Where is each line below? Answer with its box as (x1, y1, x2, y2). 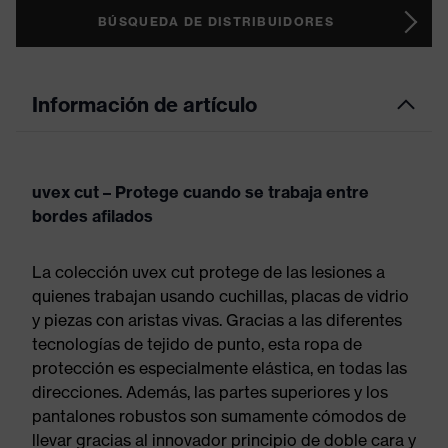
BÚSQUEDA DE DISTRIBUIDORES (98, 14, 334, 29)
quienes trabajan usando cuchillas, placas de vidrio (32, 286, 409, 306)
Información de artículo (32, 92, 257, 117)
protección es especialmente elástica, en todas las (32, 358, 407, 378)
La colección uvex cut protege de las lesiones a (32, 262, 385, 282)
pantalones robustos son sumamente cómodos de (32, 406, 406, 426)
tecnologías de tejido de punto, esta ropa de (32, 334, 362, 354)
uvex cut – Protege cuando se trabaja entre (32, 182, 369, 202)
